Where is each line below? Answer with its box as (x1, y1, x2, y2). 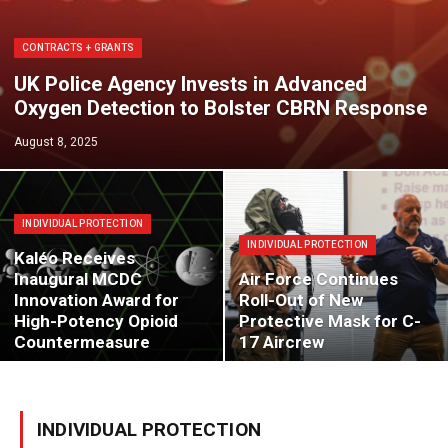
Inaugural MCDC (14, 269, 142, 289)
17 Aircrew (239, 332, 324, 352)
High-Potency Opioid (14, 311, 178, 331)
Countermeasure (14, 332, 150, 352)
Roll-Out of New (239, 290, 363, 310)
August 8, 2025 (14, 135, 98, 149)
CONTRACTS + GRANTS (22, 42, 135, 53)
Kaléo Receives (14, 248, 135, 268)
